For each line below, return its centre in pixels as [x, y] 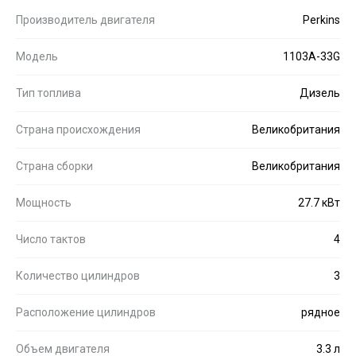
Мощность [44, 202]
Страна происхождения [78, 129]
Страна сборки [54, 166]
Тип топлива [48, 93]
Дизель [320, 93]
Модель [37, 56]
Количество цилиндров [78, 275]
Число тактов [51, 239]
